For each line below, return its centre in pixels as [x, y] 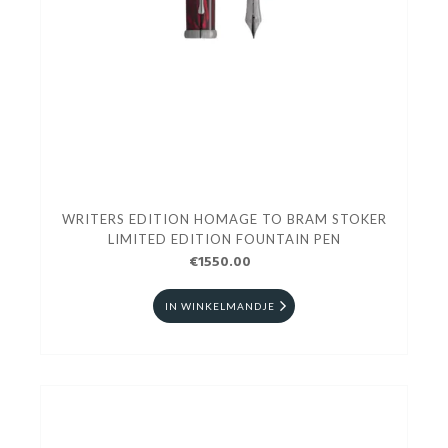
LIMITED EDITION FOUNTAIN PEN [224, 238]
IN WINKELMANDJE [220, 305]
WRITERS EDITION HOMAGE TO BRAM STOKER [224, 218]
